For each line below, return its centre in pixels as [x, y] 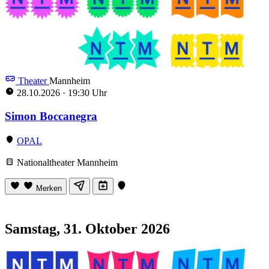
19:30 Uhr [86, 93]
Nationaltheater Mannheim [66, 162]
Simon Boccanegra [51, 116]
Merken [49, 188]
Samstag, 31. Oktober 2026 [87, 228]
